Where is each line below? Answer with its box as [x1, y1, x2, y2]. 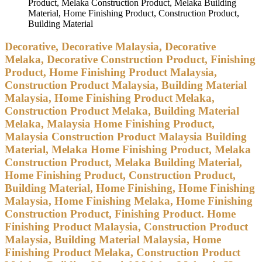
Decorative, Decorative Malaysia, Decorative [5, 40, 216, 53]
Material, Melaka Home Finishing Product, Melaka [5, 143, 251, 156]
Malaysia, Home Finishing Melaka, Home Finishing [5, 194, 253, 207]
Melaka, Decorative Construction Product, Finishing [5, 53, 256, 65]
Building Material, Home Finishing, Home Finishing [5, 181, 255, 194]
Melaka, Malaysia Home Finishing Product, [5, 117, 215, 130]
